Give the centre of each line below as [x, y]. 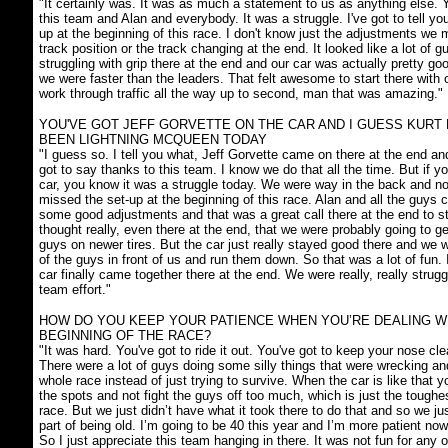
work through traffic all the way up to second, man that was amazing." [240, 93]
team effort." [74, 289]
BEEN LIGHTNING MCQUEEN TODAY [152, 139]
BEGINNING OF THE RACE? [124, 335]
